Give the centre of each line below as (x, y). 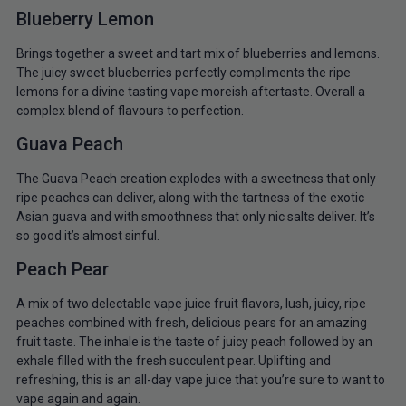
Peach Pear (62, 270)
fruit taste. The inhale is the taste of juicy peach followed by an (194, 342)
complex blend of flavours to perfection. (130, 110)
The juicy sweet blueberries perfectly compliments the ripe (183, 72)
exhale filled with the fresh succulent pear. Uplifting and (173, 361)
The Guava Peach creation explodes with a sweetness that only (196, 178)
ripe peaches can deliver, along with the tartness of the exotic (190, 197)
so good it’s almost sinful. (87, 235)
